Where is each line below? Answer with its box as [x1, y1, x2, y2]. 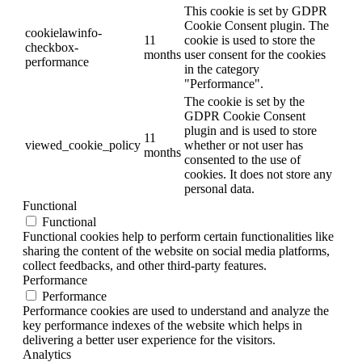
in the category [184, 61, 259, 76]
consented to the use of [184, 152, 301, 166]
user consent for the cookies [184, 47, 326, 61]
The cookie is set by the [184, 94, 305, 108]
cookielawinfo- [25, 25, 102, 40]
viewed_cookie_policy [25, 137, 141, 152]
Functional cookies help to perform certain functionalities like [23, 229, 334, 243]
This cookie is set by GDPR [184, 3, 327, 18]
